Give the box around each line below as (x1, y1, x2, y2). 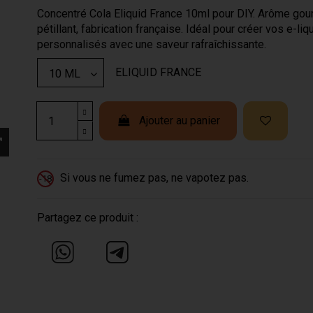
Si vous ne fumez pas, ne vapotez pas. (57, 171, 249, 185)
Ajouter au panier (138, 114, 220, 128)
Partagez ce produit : (36, 210, 138, 224)
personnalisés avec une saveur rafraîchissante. (36, 38, 266, 52)
